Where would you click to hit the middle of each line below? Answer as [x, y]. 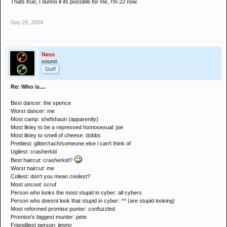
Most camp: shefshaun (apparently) [54, 119]
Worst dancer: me [33, 111]
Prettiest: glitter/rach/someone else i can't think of [71, 143]
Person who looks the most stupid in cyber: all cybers [76, 193]
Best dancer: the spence [41, 103]
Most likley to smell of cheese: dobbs [56, 135]
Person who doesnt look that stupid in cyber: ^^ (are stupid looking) [93, 201]
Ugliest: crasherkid [34, 152]
